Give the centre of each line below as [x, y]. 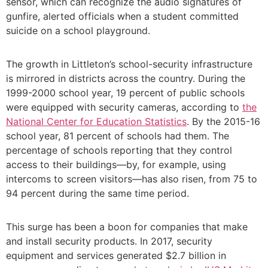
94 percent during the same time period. [98, 194]
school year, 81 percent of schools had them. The [118, 136]
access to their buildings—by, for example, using [116, 165]
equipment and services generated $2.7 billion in [116, 256]
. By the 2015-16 [223, 122]
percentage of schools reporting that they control [119, 150]
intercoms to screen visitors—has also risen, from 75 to [132, 179]
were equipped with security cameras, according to [124, 107]
